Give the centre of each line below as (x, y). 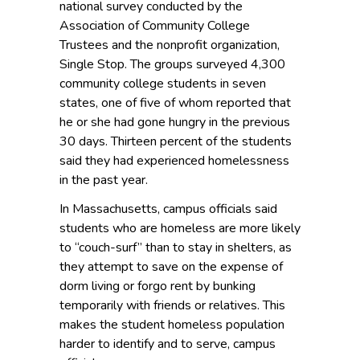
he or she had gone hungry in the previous (175, 123)
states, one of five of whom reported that (175, 103)
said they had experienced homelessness (174, 161)
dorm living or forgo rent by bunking (157, 286)
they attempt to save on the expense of (171, 267)
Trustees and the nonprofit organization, (170, 45)
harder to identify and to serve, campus (168, 344)
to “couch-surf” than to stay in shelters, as (176, 248)
